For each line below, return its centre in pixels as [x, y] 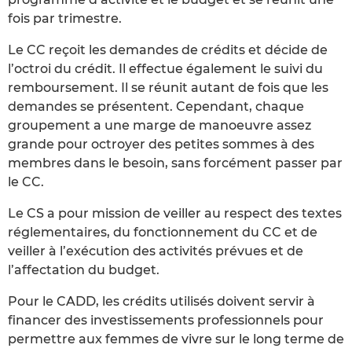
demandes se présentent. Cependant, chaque [156, 106]
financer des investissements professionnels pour [166, 320]
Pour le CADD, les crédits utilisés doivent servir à [161, 301]
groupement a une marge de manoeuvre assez [159, 125]
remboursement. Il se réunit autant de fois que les [168, 87]
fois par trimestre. [65, 18]
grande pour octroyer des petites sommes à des [161, 144]
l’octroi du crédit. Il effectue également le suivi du [165, 68]
